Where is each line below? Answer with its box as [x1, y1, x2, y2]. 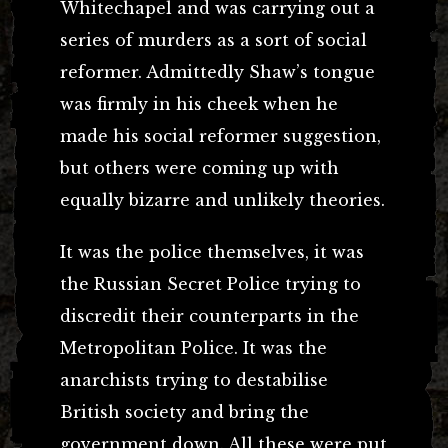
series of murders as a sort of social [60, 29, 367, 50]
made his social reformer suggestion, [60, 125, 381, 146]
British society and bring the [60, 401, 309, 422]
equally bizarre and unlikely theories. [60, 189, 385, 210]
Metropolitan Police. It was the [60, 337, 327, 358]
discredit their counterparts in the [60, 305, 359, 326]
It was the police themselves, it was [60, 241, 364, 262]
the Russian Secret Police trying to [60, 273, 361, 294]
